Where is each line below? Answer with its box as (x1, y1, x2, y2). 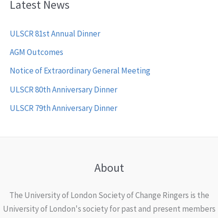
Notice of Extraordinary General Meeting (10, 65, 150, 76)
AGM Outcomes (10, 47, 63, 58)
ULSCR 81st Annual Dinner (10, 28, 100, 39)
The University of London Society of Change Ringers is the (9, 190, 209, 201)
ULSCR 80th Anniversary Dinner (10, 84, 117, 95)
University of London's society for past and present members (2, 203, 216, 215)
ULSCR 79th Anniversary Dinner (10, 102, 117, 113)
